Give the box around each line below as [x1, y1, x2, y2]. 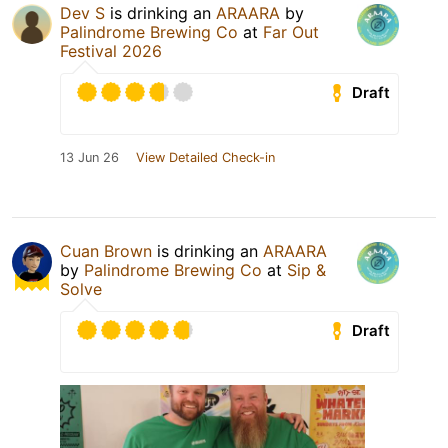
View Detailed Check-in [136, 150, 275, 166]
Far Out [263, 22, 319, 43]
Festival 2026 [60, 41, 162, 62]
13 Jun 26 [60, 150, 119, 166]
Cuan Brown [60, 241, 152, 262]
